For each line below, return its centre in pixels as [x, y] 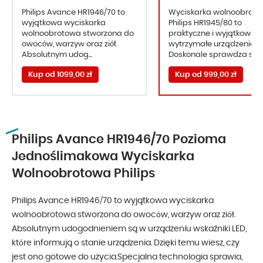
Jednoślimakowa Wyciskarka [103, 157]
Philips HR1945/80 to [205, 23]
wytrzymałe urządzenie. [212, 45]
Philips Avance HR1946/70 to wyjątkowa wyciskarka [113, 201]
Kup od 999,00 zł [206, 75]
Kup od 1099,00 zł [60, 75]
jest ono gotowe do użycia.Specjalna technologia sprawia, [127, 257]
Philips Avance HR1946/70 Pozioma [119, 140]
